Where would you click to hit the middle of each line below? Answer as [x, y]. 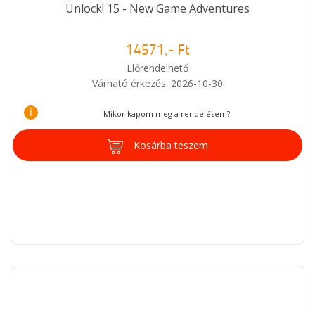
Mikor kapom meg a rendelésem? [166, 113]
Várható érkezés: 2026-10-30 [157, 83]
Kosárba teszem [171, 145]
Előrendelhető [157, 67]
